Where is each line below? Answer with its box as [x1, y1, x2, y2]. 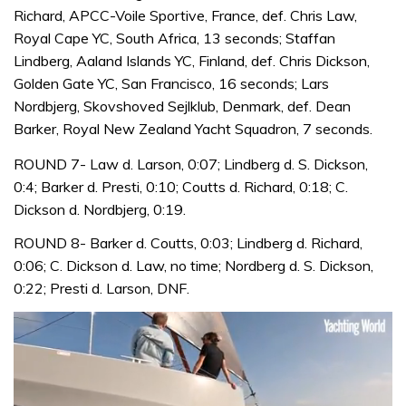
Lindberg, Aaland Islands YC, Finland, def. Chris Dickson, [14, 52, 370, 70]
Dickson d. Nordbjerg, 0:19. [14, 199, 186, 218]
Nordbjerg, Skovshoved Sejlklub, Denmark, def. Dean [14, 97, 351, 115]
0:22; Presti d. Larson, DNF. [14, 279, 189, 297]
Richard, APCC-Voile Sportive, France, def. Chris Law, [14, 6, 357, 24]
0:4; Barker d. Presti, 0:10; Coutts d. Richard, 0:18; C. [14, 177, 348, 196]
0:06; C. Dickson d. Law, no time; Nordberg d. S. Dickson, [14, 256, 373, 275]
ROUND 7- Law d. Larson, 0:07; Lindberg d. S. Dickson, [14, 154, 368, 173]
